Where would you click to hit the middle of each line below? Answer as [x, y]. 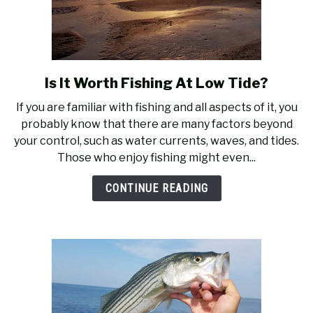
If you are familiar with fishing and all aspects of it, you [156, 107]
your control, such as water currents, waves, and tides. [156, 141]
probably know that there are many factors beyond [156, 124]
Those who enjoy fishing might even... [156, 158]
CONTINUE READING [156, 188]
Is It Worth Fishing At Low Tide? [156, 83]
